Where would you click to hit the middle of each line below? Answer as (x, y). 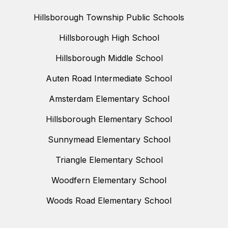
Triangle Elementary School (109, 160)
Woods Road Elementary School (109, 201)
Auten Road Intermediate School (109, 79)
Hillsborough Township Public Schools (109, 18)
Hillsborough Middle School (109, 58)
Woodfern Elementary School (109, 180)
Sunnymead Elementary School (109, 140)
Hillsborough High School (109, 38)
